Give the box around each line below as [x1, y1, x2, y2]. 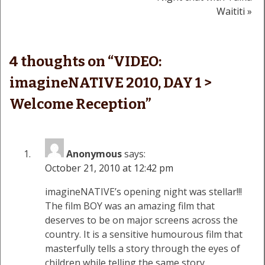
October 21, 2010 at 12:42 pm [45, 161, 173, 174]
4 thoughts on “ [9, 53, 114, 70]
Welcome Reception [9, 96, 146, 112]
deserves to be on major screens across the [45, 213, 238, 227]
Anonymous [66, 147, 122, 160]
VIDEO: [114, 53, 161, 70]
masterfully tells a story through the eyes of [45, 241, 240, 255]
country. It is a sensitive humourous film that [45, 227, 243, 241]
